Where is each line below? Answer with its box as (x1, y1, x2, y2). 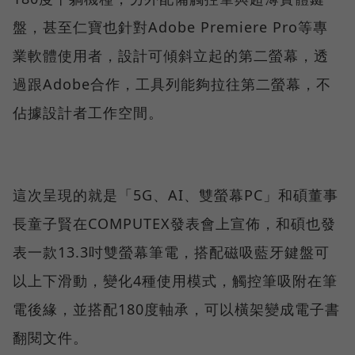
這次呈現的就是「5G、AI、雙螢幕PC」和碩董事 (13, 185, 338, 204)
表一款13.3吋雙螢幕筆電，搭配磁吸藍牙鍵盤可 (13, 242, 330, 261)
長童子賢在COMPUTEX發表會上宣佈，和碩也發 (13, 213, 336, 233)
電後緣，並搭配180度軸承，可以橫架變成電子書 (13, 299, 340, 319)
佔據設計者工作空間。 (13, 102, 163, 122)
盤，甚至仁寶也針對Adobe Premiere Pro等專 (13, 17, 328, 36)
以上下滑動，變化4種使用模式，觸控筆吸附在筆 (13, 270, 338, 290)
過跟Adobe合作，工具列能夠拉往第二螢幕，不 (13, 74, 331, 94)
